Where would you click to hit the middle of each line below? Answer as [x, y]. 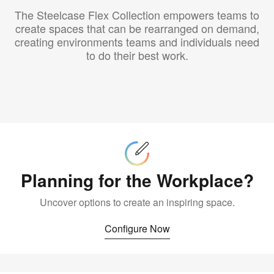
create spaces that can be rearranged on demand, [137, 28]
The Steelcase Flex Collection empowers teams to [137, 15]
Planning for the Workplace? [137, 180]
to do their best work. [137, 55]
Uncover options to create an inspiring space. [137, 202]
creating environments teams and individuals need [137, 42]
